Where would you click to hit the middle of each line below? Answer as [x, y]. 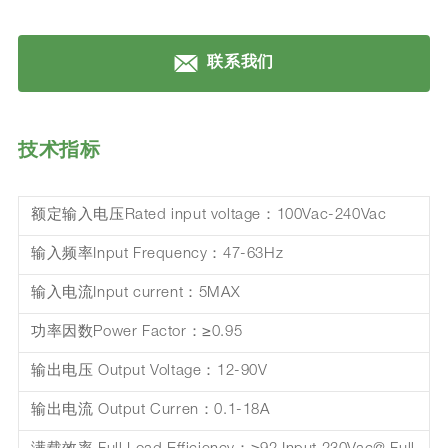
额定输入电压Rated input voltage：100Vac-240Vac [208, 216]
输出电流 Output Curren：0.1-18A [150, 411]
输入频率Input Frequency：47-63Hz [157, 255]
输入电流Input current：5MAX [135, 294]
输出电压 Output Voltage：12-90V [149, 372]
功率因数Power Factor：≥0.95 [136, 333]
